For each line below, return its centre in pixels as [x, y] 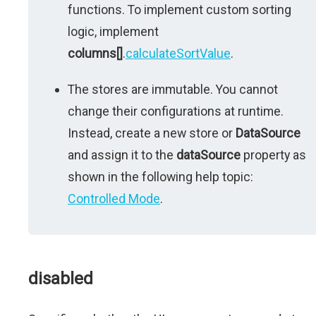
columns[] [95, 53]
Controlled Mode [114, 199]
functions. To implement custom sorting [180, 10]
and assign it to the [122, 155]
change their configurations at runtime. [176, 111]
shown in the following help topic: [160, 177]
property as [273, 155]
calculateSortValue [178, 53]
